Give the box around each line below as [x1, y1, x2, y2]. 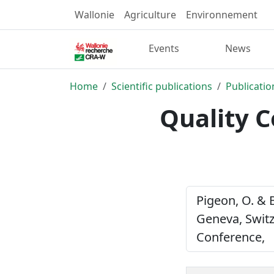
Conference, [196, 228, 265, 245]
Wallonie [75, 8, 114, 21]
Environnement [186, 8, 257, 21]
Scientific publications [111, 79, 212, 93]
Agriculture [124, 8, 176, 21]
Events [149, 42, 180, 56]
